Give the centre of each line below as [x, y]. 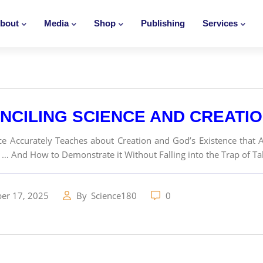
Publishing [163, 23]
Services [220, 23]
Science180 [115, 195]
